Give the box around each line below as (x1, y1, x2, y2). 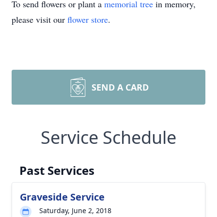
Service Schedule (41, 125, 176, 149)
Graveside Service (20, 190, 105, 203)
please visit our (12, 14, 67, 25)
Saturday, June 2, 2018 (39, 206, 111, 215)
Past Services (19, 162, 94, 178)
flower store (67, 14, 108, 25)
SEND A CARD (92, 81, 149, 93)
